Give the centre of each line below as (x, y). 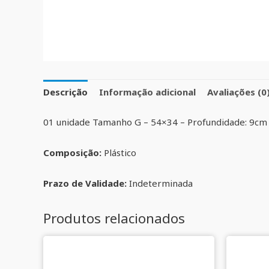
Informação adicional (147, 92)
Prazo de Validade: (86, 183)
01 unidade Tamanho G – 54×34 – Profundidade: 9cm (155, 122)
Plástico (120, 152)
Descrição (65, 92)
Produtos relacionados (114, 218)
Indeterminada (161, 183)
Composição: (74, 152)
